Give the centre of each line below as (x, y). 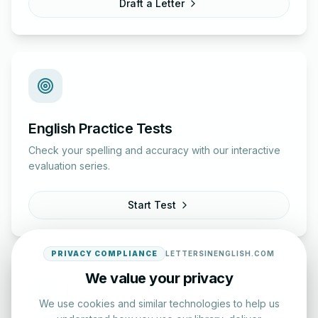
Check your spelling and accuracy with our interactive (154, 150)
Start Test (152, 205)
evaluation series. (69, 166)
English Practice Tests (100, 129)
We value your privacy (159, 278)
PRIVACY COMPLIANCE (104, 253)
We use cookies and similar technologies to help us (159, 303)
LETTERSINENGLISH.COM (220, 253)
